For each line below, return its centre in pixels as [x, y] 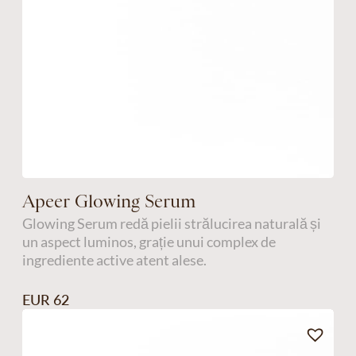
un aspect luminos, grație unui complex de [149, 241]
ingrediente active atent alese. [114, 259]
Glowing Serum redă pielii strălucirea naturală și [171, 223]
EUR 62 [45, 300]
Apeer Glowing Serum [109, 201]
